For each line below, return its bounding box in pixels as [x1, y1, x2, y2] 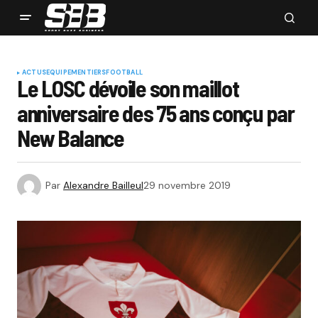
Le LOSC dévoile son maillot [17, 75, 239, 102]
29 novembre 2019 [143, 178, 231, 192]
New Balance [17, 124, 124, 151]
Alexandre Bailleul [63, 178, 143, 192]
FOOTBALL [106, 68, 143, 77]
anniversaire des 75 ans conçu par [17, 99, 295, 126]
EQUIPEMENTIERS [45, 68, 106, 77]
